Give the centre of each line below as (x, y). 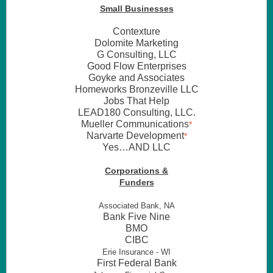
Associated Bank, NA (136, 206)
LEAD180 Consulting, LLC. (136, 112)
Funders (136, 182)
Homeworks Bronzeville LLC (136, 89)
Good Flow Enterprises (136, 66)
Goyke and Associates (136, 78)
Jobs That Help (136, 101)
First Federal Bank (136, 263)
